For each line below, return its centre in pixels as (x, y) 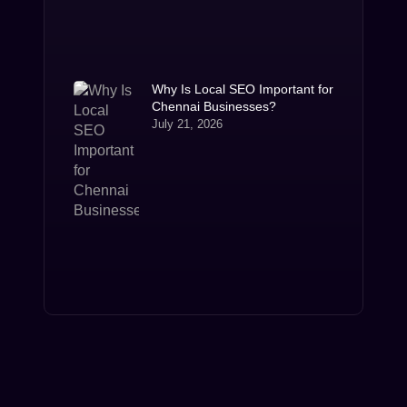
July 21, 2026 (187, 124)
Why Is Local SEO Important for (242, 89)
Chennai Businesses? (213, 106)
